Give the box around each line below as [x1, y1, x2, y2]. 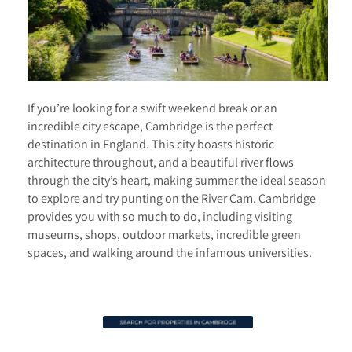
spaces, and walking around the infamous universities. [27, 244, 312, 260]
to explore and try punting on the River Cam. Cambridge [27, 189, 316, 206]
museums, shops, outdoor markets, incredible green [27, 225, 301, 242]
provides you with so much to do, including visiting [27, 207, 292, 224]
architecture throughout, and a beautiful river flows [27, 153, 294, 170]
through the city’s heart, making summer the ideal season [27, 171, 326, 188]
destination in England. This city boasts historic [27, 135, 274, 152]
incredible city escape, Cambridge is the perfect [27, 117, 273, 134]
